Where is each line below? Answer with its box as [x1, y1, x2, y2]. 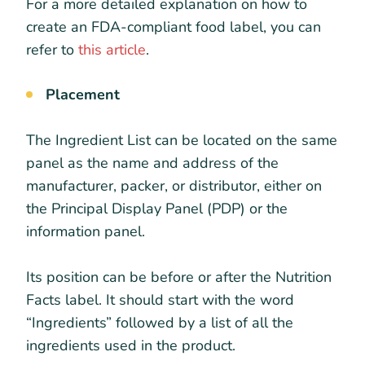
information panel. [26, 221, 149, 241]
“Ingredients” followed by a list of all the [26, 312, 293, 332]
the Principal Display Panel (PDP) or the [26, 198, 288, 218]
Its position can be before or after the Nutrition [26, 266, 332, 287]
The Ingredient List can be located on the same [26, 130, 337, 150]
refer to [26, 39, 78, 59]
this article [78, 39, 146, 59]
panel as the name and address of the [26, 152, 279, 173]
